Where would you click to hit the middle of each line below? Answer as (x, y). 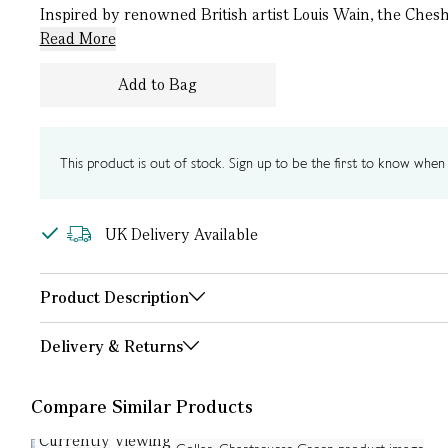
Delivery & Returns (111, 346)
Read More (77, 38)
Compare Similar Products (141, 406)
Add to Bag (157, 84)
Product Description (114, 297)
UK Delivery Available (181, 234)
